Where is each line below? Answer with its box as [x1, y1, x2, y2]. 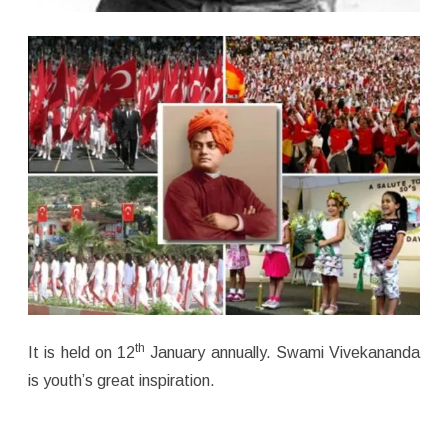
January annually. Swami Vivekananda [145, 343, 420, 361]
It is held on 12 [28, 343, 135, 361]
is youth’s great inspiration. [28, 371, 215, 389]
